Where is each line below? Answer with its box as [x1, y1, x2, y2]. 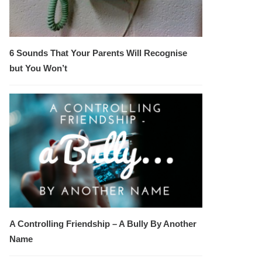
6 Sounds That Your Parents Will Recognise [9, 47, 187, 58]
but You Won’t [9, 63, 67, 73]
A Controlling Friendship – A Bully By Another [9, 219, 196, 229]
